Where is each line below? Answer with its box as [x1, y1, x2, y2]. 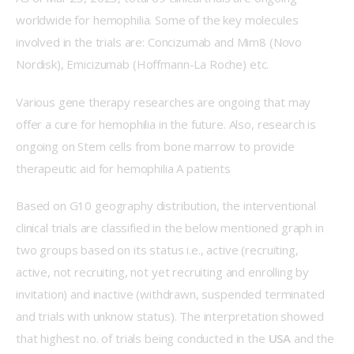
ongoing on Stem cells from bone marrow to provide [16, 137, 298, 154]
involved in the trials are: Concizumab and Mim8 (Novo [16, 34, 305, 51]
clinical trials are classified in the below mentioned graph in [16, 220, 327, 236]
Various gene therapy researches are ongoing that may [16, 93, 314, 110]
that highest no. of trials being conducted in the [16, 330, 269, 347]
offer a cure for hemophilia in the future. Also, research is [16, 115, 319, 132]
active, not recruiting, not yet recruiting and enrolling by [16, 264, 313, 281]
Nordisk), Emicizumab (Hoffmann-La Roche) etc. [16, 56, 269, 73]
